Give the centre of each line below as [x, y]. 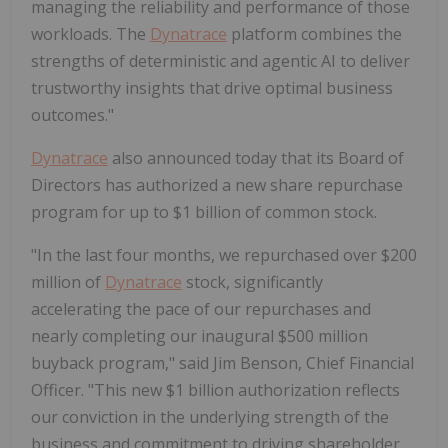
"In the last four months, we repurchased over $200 [224, 255]
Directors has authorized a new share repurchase [217, 185]
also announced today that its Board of [256, 158]
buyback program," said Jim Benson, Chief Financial [222, 363]
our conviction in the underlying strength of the [210, 417]
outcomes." [72, 115]
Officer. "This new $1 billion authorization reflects [215, 390]
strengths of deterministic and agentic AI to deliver [220, 61]
